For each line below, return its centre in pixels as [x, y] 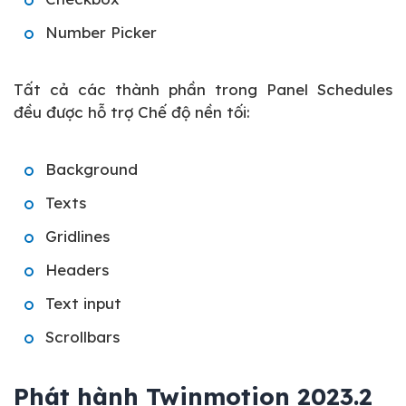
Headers [77, 269]
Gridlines [77, 236]
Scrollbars [82, 336]
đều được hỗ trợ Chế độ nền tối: [132, 111]
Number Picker [101, 32]
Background [92, 169]
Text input [83, 303]
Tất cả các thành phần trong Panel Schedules [203, 89]
